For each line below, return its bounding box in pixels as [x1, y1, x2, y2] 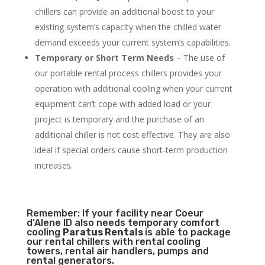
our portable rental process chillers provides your [34, 67, 222, 79]
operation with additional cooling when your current [34, 83, 232, 95]
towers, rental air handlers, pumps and [26, 245, 209, 257]
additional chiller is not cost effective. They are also [34, 129, 230, 141]
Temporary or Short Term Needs [34, 52, 174, 64]
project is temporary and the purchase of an [34, 114, 204, 125]
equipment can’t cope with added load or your [34, 98, 211, 110]
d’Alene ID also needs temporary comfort [26, 217, 219, 229]
